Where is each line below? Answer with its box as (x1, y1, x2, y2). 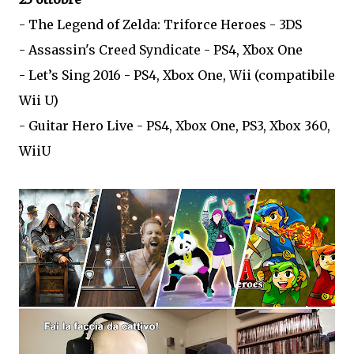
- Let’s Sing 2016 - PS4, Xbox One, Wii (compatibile (19, 67, 335, 83)
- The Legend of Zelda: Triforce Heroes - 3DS (19, 17, 302, 32)
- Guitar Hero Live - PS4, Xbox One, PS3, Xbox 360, (19, 118, 330, 134)
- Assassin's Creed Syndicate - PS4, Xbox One (19, 42, 303, 58)
